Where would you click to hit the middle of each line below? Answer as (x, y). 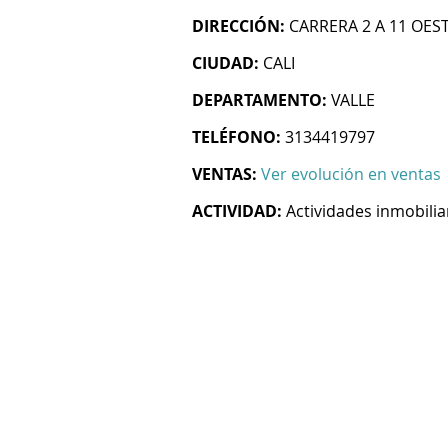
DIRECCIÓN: (238, 26)
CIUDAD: (225, 63)
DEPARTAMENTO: (259, 100)
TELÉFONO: (236, 137)
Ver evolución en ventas (351, 174)
